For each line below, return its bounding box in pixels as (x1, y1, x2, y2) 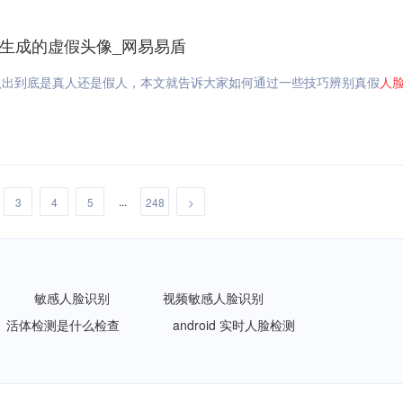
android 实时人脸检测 (173, 316, 295, 334)
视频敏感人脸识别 (163, 289, 264, 307)
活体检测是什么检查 (6, 316, 120, 334)
